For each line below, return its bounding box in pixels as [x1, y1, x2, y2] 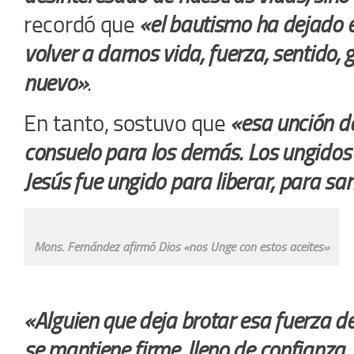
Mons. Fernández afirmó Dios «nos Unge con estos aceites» [33, 239, 330, 254]
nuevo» [24, 69, 88, 96]
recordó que [24, 10, 140, 38]
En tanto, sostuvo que [24, 109, 231, 137]
